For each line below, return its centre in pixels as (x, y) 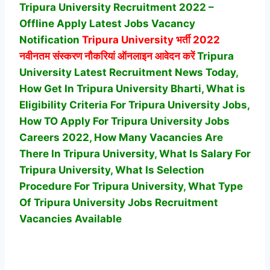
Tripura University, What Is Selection (112, 170)
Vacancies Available (71, 218)
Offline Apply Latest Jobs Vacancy (107, 23)
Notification (51, 39)
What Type (214, 186)
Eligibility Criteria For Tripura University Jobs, (134, 105)
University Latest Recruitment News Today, (129, 72)
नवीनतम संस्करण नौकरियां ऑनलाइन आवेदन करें (107, 56)
